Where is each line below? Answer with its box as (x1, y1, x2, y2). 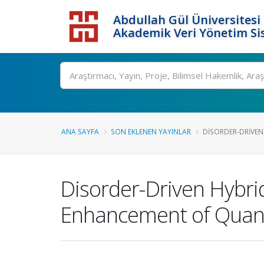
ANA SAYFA (61, 127, 99, 136)
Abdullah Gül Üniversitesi (113, 12, 260, 28)
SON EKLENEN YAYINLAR (111, 127, 191, 136)
